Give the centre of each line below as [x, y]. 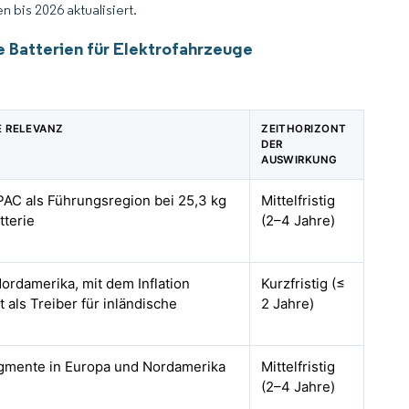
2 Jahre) [288, 304]
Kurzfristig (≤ [304, 283]
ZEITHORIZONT [304, 129]
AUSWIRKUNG [299, 160]
